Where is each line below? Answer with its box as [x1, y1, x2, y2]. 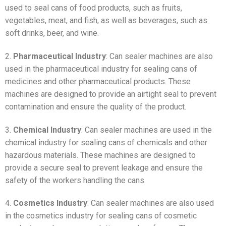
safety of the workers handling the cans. [5, 175, 146, 185]
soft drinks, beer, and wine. [5, 28, 99, 38]
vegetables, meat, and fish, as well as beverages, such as [5, 16, 207, 26]
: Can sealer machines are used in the [81, 125, 212, 135]
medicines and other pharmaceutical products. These [5, 76, 191, 86]
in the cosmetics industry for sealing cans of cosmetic [5, 211, 197, 221]
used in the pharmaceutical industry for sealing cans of [5, 64, 197, 74]
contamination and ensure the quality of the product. [5, 101, 186, 111]
